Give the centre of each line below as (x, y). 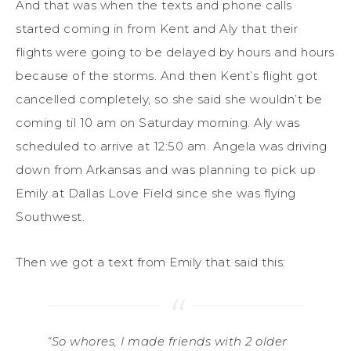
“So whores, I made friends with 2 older (167, 341)
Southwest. (50, 216)
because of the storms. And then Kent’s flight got (167, 75)
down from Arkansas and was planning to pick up (166, 169)
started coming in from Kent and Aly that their (157, 28)
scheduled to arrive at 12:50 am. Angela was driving (172, 146)
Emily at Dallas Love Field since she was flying (156, 193)
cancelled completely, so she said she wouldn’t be (169, 99)
